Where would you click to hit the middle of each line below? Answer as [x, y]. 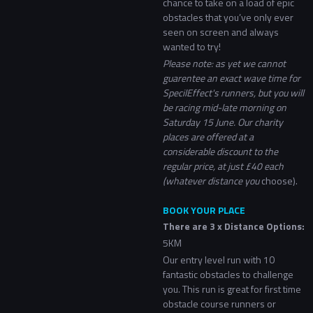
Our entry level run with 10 [218, 260]
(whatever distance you [211, 180]
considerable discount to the [220, 151]
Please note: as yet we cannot [224, 63]
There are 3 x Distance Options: [233, 226]
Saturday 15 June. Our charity [223, 122]
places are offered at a [208, 136]
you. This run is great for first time [232, 289]
